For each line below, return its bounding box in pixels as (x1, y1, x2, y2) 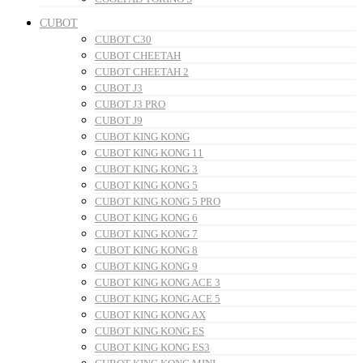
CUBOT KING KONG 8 (95, 244, 198, 257)
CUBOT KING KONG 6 (95, 211, 198, 224)
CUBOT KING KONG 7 (95, 228, 198, 241)
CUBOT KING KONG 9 (95, 260, 198, 273)
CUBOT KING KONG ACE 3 (95, 276, 220, 289)
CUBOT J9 (95, 114, 143, 127)
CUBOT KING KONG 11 (95, 147, 203, 160)
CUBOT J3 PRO (95, 98, 165, 111)
